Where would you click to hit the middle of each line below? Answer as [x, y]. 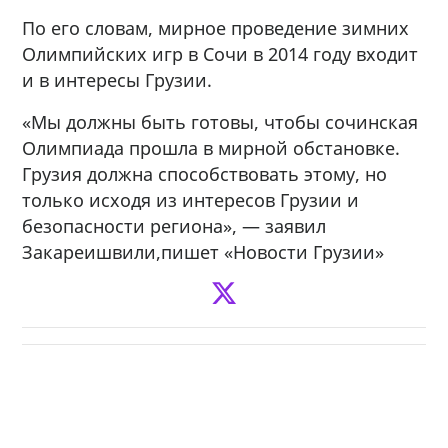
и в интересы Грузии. [117, 79]
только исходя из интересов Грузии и [191, 199]
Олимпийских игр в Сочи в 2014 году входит [220, 53]
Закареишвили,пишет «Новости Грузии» [203, 251]
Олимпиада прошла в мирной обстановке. [211, 147]
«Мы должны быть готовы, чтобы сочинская [220, 121]
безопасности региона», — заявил [174, 225]
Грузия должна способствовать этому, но [205, 173]
